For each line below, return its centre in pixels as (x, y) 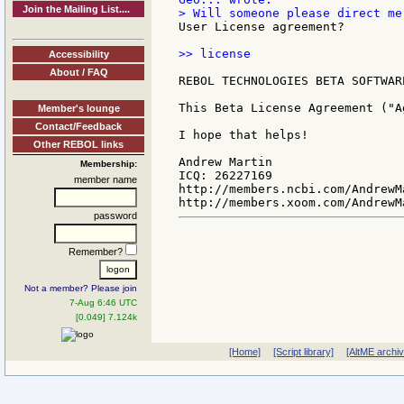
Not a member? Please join (81, 288)
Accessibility (78, 54)
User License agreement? (262, 27)
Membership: (109, 163)
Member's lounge (78, 108)
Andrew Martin (225, 162)
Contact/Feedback (78, 126)
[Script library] (303, 352)
